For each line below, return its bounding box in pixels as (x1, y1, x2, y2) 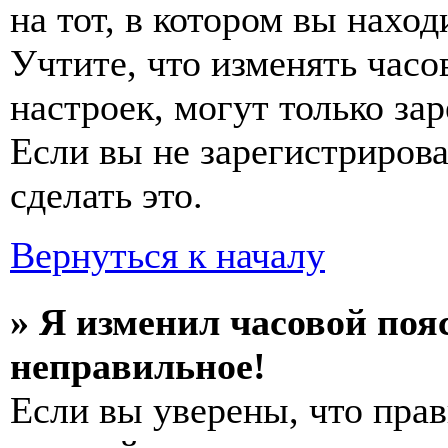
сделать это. (10, 174, 203, 216)
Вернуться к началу (10, 234, 325, 276)
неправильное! (10, 345, 266, 387)
